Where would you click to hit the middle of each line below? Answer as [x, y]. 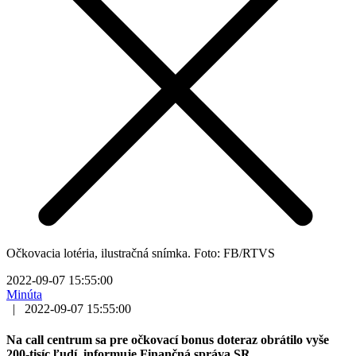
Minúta [24, 294]
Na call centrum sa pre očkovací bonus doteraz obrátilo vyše [168, 340]
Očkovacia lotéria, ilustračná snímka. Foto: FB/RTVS [141, 253]
